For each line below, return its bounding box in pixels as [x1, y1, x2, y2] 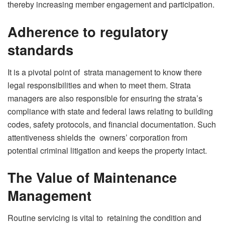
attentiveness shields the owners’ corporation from [8, 131, 187, 143]
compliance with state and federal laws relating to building [8, 105, 213, 117]
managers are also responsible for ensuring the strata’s [8, 92, 206, 104]
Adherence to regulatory [8, 22, 175, 42]
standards [8, 40, 73, 60]
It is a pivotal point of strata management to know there [8, 66, 202, 78]
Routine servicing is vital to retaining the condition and [8, 211, 201, 223]
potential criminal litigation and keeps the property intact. [8, 144, 207, 156]
